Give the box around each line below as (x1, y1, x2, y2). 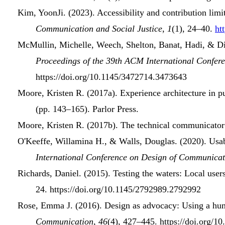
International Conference (36, 152, 127, 163)
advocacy (143, 200, 177, 211)
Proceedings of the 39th (36, 56, 125, 66)
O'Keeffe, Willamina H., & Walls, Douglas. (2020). (18, 136, 209, 147)
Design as (104, 200, 143, 211)
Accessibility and (97, 8, 162, 18)
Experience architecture (120, 88, 206, 98)
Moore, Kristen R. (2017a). (18, 88, 120, 98)
